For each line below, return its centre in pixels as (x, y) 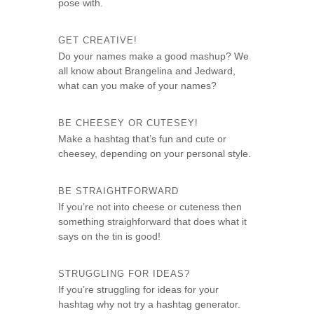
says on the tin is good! (110, 236)
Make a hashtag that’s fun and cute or (143, 139)
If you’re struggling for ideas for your (139, 289)
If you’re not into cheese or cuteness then (150, 207)
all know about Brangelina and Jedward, (147, 71)
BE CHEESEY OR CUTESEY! (129, 123)
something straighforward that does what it (153, 221)
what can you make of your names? (138, 86)
